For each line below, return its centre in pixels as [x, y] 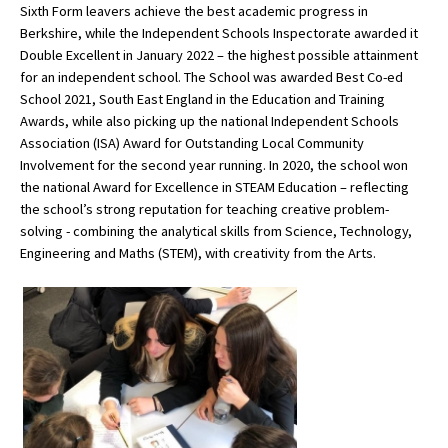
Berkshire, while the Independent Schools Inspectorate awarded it [219, 33]
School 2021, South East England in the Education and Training [202, 99]
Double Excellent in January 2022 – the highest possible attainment [219, 55]
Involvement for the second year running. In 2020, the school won [214, 165]
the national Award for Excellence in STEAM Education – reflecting [214, 187]
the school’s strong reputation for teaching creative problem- [204, 209]
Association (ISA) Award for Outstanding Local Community [192, 143]
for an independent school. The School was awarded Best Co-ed [211, 77]
